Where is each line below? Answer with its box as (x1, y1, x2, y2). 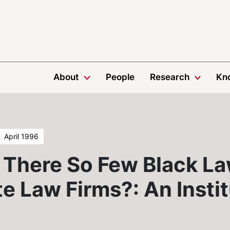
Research (149, 72, 189, 82)
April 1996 (4, 131, 39, 141)
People (105, 72, 135, 82)
